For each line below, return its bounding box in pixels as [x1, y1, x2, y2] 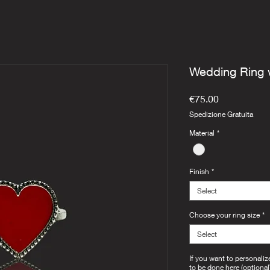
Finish [189, 167, 209, 177]
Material [189, 128, 215, 138]
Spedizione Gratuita [189, 110, 253, 119]
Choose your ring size [189, 210, 260, 220]
